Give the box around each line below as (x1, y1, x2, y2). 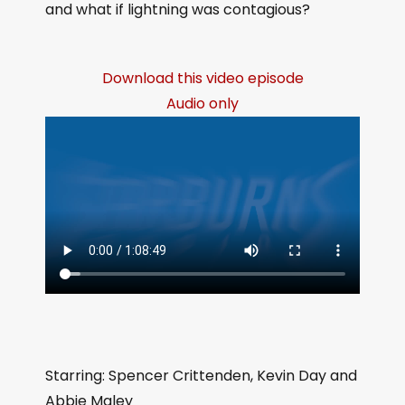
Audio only (166, 93, 239, 114)
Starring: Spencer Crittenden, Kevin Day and (45, 364, 357, 386)
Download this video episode (101, 68, 304, 89)
